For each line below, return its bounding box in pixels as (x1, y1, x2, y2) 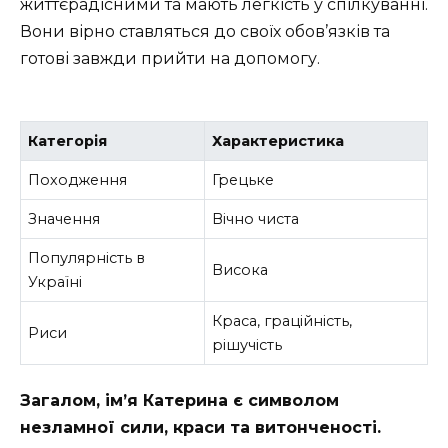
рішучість (212, 335, 283, 354)
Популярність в (28, 248, 146, 267)
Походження (28, 170, 128, 189)
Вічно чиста (212, 209, 300, 228)
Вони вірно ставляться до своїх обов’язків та (20, 22, 390, 42)
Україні (28, 272, 83, 291)
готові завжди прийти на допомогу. (20, 49, 320, 69)
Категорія (28, 131, 108, 150)
